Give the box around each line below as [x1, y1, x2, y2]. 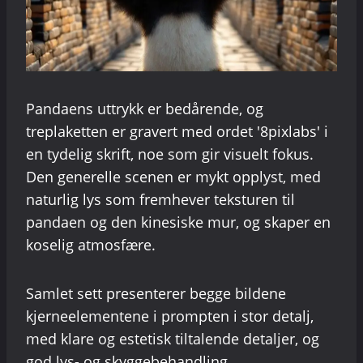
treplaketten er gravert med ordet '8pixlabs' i [26, 122, 328, 142]
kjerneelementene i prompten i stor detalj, [26, 306, 314, 327]
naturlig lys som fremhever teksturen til [26, 190, 295, 210]
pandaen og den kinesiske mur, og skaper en [26, 212, 331, 233]
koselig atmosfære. [26, 235, 156, 255]
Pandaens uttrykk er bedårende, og [26, 99, 263, 119]
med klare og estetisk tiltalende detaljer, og [26, 329, 319, 349]
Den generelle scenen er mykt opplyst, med [26, 167, 321, 187]
